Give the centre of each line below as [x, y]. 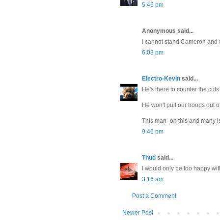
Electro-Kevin [161, 79]
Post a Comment [154, 196]
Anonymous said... [168, 31]
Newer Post [138, 213]
